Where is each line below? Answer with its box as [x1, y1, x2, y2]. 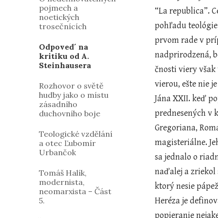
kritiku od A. [39, 51, 89, 61]
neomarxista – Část [39, 186, 111, 196]
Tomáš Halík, [39, 168, 87, 178]
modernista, [39, 177, 85, 187]
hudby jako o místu [39, 90, 109, 100]
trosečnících [39, 21, 87, 31]
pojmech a [39, 3, 78, 13]
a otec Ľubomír [39, 138, 96, 148]
